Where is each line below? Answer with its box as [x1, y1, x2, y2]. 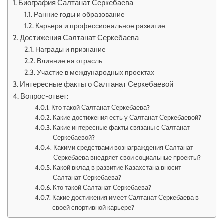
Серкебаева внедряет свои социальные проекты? [53, 153, 201, 161]
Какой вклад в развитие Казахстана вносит [53, 163, 182, 171]
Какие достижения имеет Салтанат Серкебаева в [52, 193, 199, 201]
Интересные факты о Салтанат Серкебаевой [20, 79, 174, 89]
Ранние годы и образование [33, 10, 125, 19]
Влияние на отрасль [36, 56, 102, 65]
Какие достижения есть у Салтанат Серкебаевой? [53, 113, 202, 121]
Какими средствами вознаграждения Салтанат [53, 143, 194, 151]
